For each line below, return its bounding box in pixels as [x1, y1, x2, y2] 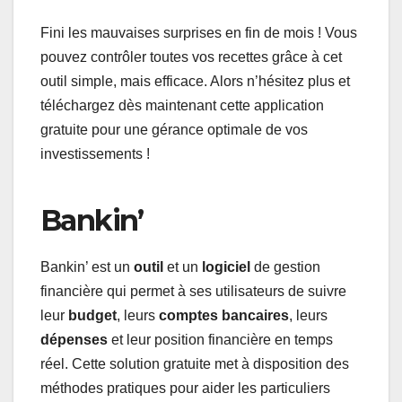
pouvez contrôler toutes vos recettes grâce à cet [40, 48, 342, 65]
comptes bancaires [159, 307, 289, 323]
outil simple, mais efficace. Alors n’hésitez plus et [40, 73, 350, 89]
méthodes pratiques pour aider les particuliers [40, 380, 330, 396]
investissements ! [40, 145, 150, 162]
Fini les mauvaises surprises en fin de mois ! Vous [40, 24, 357, 40]
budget [68, 307, 117, 323]
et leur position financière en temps [108, 331, 333, 347]
